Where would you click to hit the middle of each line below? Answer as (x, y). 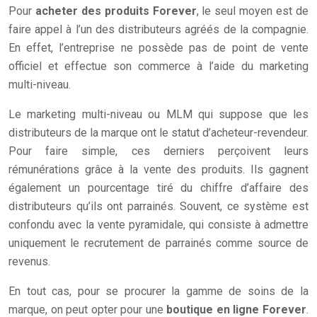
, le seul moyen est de (253, 11)
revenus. (29, 261)
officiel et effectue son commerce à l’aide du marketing (158, 66)
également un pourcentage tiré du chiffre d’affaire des (158, 188)
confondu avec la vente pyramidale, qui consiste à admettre (158, 225)
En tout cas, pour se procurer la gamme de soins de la (158, 291)
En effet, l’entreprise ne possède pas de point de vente (158, 48)
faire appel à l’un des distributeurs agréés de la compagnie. (158, 29)
